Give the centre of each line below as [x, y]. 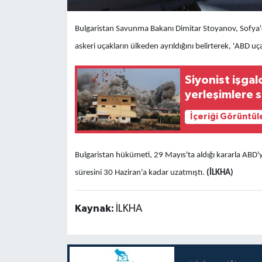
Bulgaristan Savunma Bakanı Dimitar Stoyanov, [157, 29]
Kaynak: [95, 208]
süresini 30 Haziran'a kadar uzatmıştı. [140, 173]
